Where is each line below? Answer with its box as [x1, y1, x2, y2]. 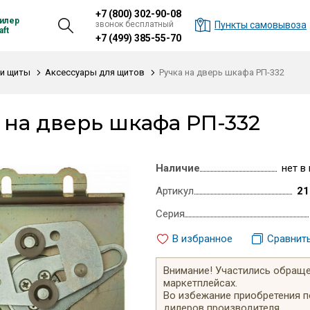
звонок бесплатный [95, 19, 174, 29]
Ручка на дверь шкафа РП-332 [159, 67, 284, 77]
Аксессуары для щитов [45, 67, 145, 77]
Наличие [155, 162, 200, 174]
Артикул [155, 185, 194, 197]
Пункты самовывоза [215, 19, 307, 30]
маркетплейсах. [163, 276, 237, 289]
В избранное [172, 232, 232, 245]
